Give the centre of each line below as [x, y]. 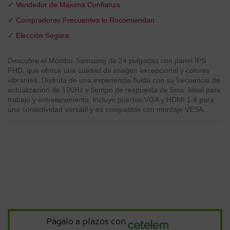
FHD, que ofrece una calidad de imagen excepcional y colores [109, 71]
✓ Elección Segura [38, 35]
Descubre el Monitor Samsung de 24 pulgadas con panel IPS [107, 61]
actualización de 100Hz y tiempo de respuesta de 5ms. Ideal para [114, 90]
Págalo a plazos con [86, 221]
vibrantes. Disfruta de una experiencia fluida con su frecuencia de [114, 80]
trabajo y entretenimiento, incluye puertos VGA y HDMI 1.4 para [111, 100]
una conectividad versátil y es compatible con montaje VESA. [107, 110]
